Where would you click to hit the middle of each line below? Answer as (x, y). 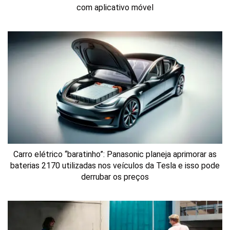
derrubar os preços (115, 177)
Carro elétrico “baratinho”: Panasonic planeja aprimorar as (115, 154)
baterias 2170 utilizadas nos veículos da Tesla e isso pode (115, 165)
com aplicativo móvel (115, 8)
